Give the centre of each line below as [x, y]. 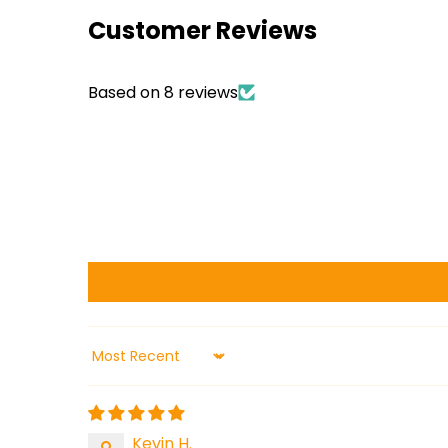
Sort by [115, 365]
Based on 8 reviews [163, 92]
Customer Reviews [202, 30]
